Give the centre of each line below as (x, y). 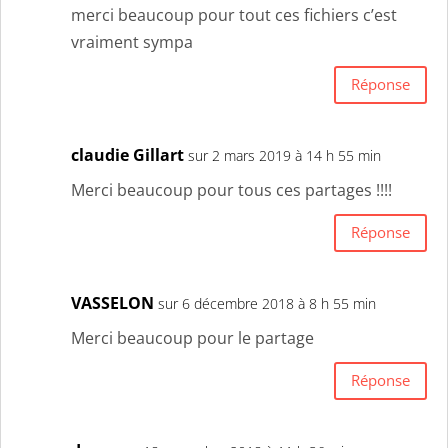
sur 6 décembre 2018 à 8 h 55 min (267, 303)
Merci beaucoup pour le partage (192, 337)
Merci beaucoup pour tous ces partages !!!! (231, 189)
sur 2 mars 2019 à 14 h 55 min (284, 155)
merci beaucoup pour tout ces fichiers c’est (234, 14)
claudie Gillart (127, 154)
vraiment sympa (132, 41)
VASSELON (112, 302)
